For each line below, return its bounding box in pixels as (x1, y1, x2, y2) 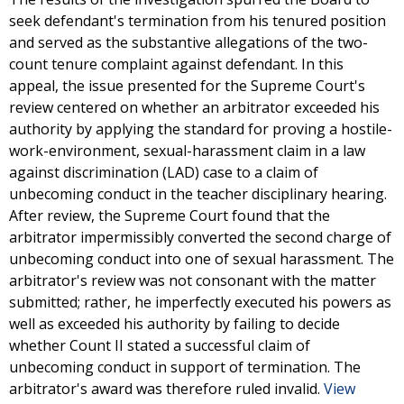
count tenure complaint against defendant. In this (9, 54, 344, 74)
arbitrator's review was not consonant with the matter (9, 271, 376, 290)
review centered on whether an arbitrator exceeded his (9, 97, 380, 117)
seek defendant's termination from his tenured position (9, 11, 386, 31)
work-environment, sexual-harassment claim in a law (9, 141, 365, 161)
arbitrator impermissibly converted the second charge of (9, 227, 391, 247)
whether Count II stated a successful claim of (9, 335, 310, 355)
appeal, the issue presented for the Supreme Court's (9, 76, 365, 96)
